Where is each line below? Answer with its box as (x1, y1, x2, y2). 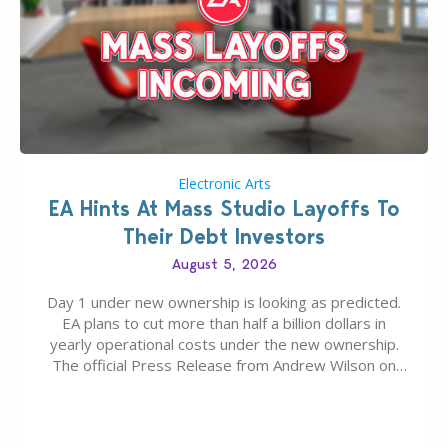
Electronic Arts (177, 174, 271, 194)
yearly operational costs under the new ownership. (49, 334, 399, 355)
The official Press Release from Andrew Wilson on (52, 355, 396, 376)
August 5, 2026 (171, 255, 277, 274)
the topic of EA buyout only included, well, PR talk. (54, 376, 394, 397)
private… (194, 418, 254, 439)
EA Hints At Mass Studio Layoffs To (48, 195, 400, 223)
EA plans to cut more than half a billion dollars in (62, 313, 386, 334)
